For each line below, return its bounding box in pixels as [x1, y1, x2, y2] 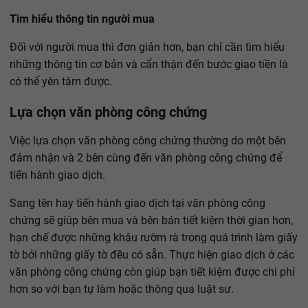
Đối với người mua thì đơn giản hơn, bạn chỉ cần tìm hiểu [10, 41, 285, 54]
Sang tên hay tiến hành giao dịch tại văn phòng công [10, 197, 265, 210]
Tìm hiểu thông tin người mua [10, 12, 155, 25]
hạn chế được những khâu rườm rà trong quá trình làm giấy [10, 231, 298, 244]
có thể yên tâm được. [10, 75, 112, 88]
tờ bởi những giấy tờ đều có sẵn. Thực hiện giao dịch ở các [10, 248, 294, 261]
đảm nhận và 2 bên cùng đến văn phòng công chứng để [10, 151, 282, 164]
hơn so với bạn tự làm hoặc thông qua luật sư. [10, 283, 234, 296]
